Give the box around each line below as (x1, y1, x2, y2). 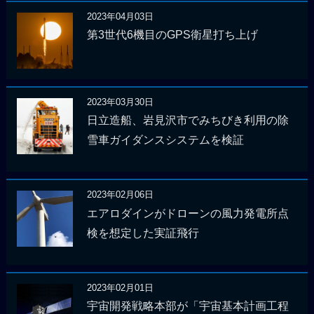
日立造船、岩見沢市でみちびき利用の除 (86, 114, 289, 127)
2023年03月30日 (86, 96, 153, 107)
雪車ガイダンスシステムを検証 (86, 134, 244, 146)
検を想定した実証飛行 (86, 226, 199, 239)
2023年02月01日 (86, 282, 153, 293)
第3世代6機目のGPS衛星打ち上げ (86, 29, 258, 41)
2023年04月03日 (86, 11, 153, 22)
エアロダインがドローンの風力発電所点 (86, 207, 289, 219)
